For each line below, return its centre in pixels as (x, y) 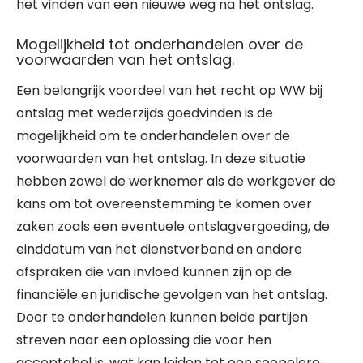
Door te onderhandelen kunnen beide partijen (162, 317)
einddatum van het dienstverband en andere (159, 249)
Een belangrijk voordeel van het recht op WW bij (169, 90)
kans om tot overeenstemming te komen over (164, 204)
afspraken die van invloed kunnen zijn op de (154, 272)
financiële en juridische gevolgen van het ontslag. (172, 295)
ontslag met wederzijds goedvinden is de (145, 113)
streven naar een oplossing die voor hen (144, 340)
